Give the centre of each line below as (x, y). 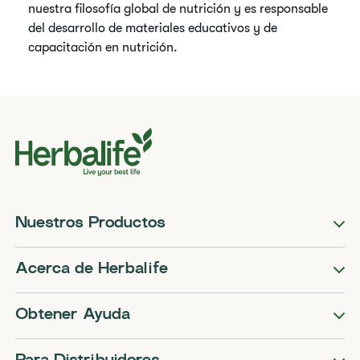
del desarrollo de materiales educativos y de (153, 28)
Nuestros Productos (91, 224)
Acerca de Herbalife (92, 270)
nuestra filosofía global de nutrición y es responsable (178, 9)
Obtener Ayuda (73, 315)
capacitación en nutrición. (103, 47)
